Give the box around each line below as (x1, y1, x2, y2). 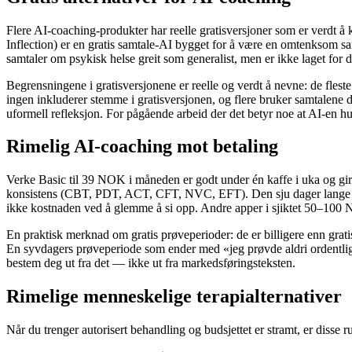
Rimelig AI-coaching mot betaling (6, 136, 278, 157)
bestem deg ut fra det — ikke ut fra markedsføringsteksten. (6, 256, 295, 270)
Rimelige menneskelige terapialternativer (6, 286, 342, 307)
